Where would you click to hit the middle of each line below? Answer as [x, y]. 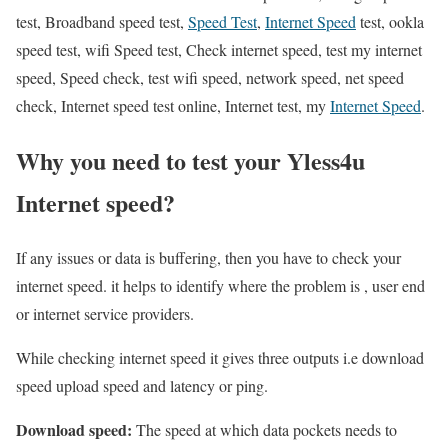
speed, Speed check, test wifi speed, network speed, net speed [210, 78]
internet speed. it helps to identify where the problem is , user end [220, 286]
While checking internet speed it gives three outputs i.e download [220, 358]
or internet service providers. [105, 314]
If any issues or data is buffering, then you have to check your [208, 258]
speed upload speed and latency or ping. [142, 386]
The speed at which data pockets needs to [264, 430]
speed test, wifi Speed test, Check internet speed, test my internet [219, 50]
